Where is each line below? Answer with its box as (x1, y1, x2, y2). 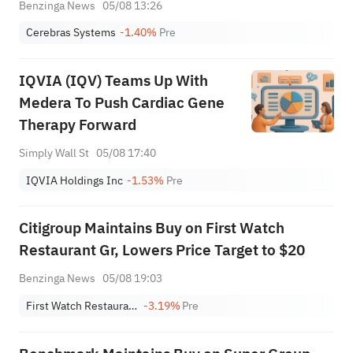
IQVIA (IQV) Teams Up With (18, 69, 208, 93)
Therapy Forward (18, 113, 136, 137)
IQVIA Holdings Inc (26, 171, 124, 189)
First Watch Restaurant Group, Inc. (128, 296, 138, 314)
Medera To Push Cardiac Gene (18, 91, 225, 115)
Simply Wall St (18, 143, 89, 162)
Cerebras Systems (26, 24, 117, 42)
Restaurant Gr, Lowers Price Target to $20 (18, 239, 305, 262)
